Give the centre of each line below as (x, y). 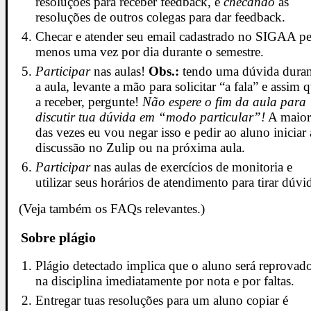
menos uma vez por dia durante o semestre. (150, 52)
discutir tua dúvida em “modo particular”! (151, 117)
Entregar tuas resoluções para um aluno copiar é (162, 301)
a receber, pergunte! (89, 102)
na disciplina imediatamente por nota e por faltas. (165, 281)
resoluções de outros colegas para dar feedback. (161, 17)
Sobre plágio (58, 237)
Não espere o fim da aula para (225, 102)
